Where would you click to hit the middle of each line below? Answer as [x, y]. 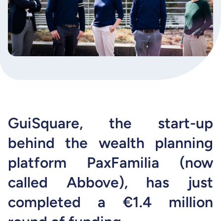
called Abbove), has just [110, 182]
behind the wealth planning [110, 143]
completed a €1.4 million [110, 202]
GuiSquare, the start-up [110, 123]
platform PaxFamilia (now [110, 162]
